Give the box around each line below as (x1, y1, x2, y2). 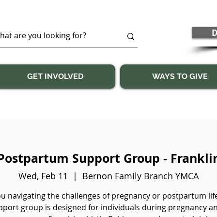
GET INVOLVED (27, 72, 83, 81)
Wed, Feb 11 (18, 170, 68, 182)
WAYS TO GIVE (152, 72, 208, 81)
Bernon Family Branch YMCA (82, 170, 199, 182)
